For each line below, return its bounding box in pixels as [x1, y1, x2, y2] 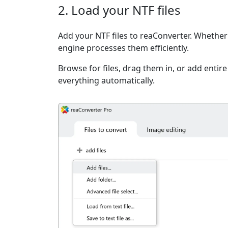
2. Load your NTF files [58, 2, 181, 18]
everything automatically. [58, 75, 155, 86]
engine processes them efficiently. [58, 42, 189, 53]
